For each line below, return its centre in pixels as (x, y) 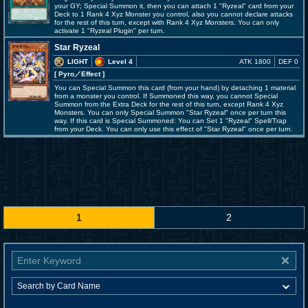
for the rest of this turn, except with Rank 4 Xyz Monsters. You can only (167, 22)
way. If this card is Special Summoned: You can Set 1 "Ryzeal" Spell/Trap (170, 121)
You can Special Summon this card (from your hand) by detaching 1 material (175, 88)
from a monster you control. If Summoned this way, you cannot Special (166, 96)
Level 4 (120, 62)
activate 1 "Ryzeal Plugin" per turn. (110, 31)
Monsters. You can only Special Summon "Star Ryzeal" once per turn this (170, 112)
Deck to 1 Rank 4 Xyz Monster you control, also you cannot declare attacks (174, 14)
